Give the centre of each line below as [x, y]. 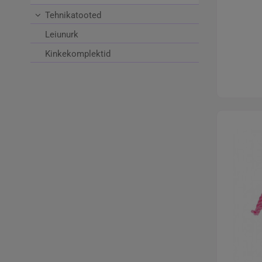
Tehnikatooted [73, 15]
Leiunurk [62, 35]
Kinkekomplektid [78, 54]
